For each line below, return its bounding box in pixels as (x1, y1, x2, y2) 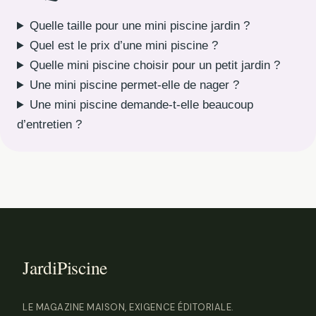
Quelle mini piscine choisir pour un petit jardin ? (30, 59, 281, 73)
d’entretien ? (17, 118, 82, 132)
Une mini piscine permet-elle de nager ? (30, 78, 240, 92)
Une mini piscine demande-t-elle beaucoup (30, 98, 254, 112)
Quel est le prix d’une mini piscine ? (30, 39, 219, 53)
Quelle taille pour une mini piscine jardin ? (30, 19, 250, 33)
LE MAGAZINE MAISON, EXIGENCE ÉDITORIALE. (23, 301, 234, 314)
